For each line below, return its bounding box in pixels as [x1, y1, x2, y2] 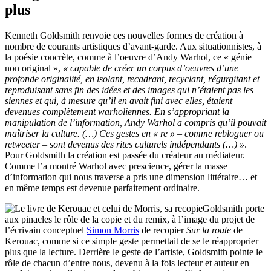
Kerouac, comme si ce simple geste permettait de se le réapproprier [5, 236, 258, 247]
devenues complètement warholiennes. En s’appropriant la [5, 106, 229, 117]
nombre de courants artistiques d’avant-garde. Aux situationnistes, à [5, 41, 261, 52]
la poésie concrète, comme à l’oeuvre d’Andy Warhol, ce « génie [5, 52, 252, 63]
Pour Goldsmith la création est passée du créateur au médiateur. [5, 150, 245, 161]
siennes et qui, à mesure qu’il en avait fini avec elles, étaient [5, 96, 232, 106]
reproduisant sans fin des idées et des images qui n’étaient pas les [5, 85, 253, 96]
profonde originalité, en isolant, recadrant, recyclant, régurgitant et [5, 74, 260, 85]
